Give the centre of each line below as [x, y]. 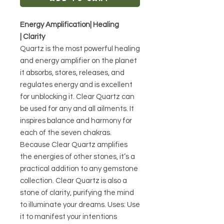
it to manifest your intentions [68, 217]
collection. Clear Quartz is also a [73, 181]
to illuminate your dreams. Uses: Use [80, 205]
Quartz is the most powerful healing [80, 49]
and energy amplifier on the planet [78, 61]
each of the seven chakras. [66, 133]
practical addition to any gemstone [79, 169]
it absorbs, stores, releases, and [72, 73]
